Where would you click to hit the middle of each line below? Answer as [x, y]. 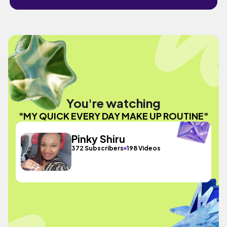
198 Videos [144, 148]
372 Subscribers [98, 148]
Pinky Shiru [99, 139]
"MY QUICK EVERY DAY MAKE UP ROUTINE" [113, 116]
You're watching [113, 103]
